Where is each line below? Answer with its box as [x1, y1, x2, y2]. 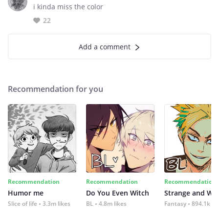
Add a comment [79, 42, 131, 51]
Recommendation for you [8, 84, 103, 94]
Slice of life [8, 199, 37, 208]
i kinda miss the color [33, 2, 103, 11]
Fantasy [164, 199, 186, 208]
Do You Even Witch [86, 188, 149, 197]
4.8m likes [99, 199, 127, 208]
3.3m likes [43, 199, 70, 208]
